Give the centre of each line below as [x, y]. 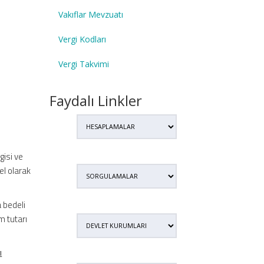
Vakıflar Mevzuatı [90, 14]
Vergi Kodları [82, 39]
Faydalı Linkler [95, 100]
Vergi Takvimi [83, 64]
